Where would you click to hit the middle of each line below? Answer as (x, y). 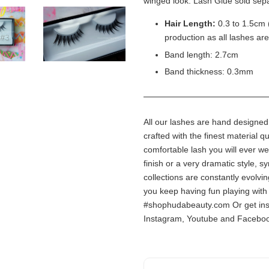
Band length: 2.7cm (201, 54)
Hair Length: (190, 23)
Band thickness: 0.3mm (209, 72)
